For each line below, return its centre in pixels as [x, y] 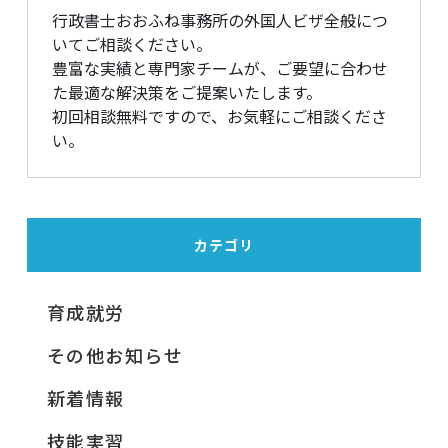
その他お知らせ [114, 355]
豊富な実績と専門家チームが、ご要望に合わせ [219, 68]
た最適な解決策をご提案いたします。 [186, 92]
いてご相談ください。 [131, 44]
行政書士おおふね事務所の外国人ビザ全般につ [219, 20]
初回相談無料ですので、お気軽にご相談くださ [219, 116]
